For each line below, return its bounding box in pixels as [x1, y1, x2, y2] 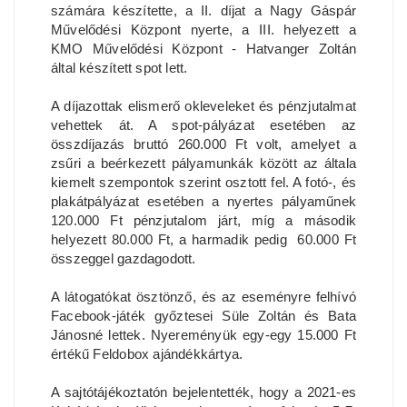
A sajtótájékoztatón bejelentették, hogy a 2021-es [51, 384, 356, 401]
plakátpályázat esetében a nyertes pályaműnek [51, 194, 356, 210]
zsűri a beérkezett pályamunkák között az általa [51, 155, 356, 172]
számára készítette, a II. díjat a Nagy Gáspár [51, 3, 356, 19]
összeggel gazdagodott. [51, 251, 196, 267]
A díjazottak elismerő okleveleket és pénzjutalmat [51, 98, 356, 114]
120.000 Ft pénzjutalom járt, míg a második [51, 213, 356, 229]
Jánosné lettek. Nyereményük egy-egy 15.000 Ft [51, 327, 356, 343]
